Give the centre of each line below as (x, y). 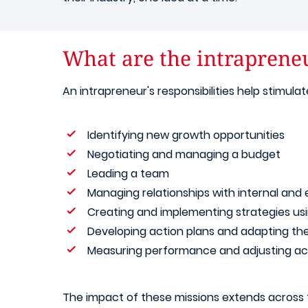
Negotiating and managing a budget (184, 154)
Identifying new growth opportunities (186, 135)
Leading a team (128, 174)
